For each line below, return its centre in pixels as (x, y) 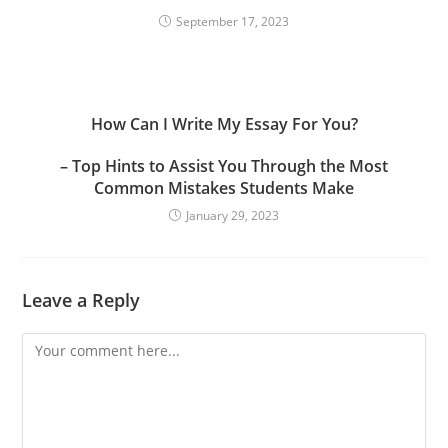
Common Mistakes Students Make (224, 188)
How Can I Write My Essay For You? (224, 124)
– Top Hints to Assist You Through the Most (224, 166)
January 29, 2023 (232, 215)
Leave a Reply (81, 300)
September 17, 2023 (232, 21)
